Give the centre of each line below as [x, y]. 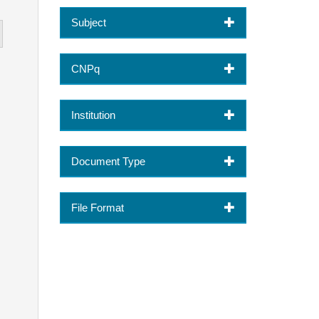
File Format [97, 207]
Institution [93, 115]
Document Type [108, 161]
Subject [88, 22]
